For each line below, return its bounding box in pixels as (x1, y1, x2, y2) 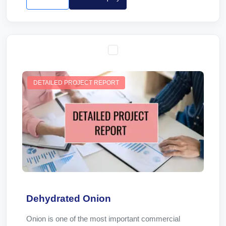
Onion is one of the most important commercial (26, 214, 180, 223)
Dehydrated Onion (26, 193, 111, 204)
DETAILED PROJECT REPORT (33, 79, 119, 86)
